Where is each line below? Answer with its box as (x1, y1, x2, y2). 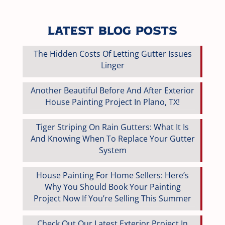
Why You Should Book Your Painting (44, 181, 181, 192)
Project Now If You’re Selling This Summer (34, 193, 191, 204)
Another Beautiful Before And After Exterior (31, 85, 194, 96)
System (98, 145, 127, 156)
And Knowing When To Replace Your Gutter (30, 133, 195, 144)
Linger (100, 60, 125, 71)
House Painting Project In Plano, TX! (45, 96, 180, 107)
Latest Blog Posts (48, 26, 177, 38)
